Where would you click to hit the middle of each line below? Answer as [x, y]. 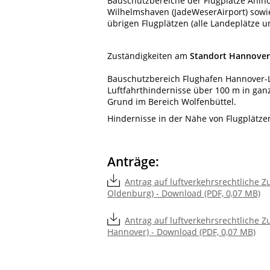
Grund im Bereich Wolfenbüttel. [172, 102]
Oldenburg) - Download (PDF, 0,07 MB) [184, 193]
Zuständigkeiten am [149, 56]
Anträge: [133, 162]
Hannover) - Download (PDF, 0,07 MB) [181, 232]
